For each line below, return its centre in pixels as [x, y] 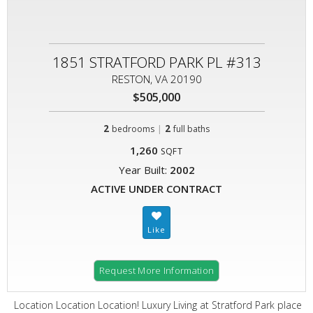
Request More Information [156, 270]
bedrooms [133, 129]
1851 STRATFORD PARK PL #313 [156, 62]
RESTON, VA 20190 [156, 79]
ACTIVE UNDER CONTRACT [156, 189]
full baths [191, 129]
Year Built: [144, 170]
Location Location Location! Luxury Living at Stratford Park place [158, 305]
